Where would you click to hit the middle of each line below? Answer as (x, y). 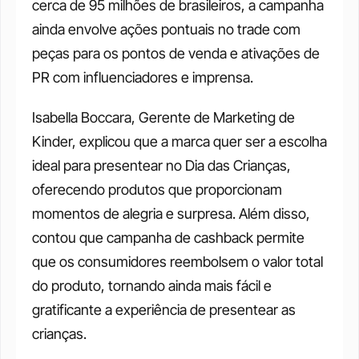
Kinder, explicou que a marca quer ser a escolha (179, 141)
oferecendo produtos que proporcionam (157, 190)
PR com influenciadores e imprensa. (144, 77)
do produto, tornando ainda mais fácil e (152, 286)
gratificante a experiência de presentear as (164, 310)
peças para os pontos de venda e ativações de (176, 53)
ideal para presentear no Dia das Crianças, (161, 165)
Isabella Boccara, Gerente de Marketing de (163, 117)
